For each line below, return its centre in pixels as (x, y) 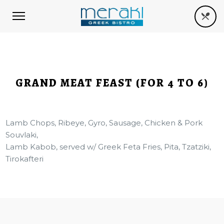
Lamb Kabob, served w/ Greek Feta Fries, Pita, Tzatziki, (108, 147)
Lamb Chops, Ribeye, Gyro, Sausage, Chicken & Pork (104, 123)
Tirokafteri (25, 159)
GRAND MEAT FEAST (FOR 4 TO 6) (112, 83)
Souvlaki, (22, 135)
